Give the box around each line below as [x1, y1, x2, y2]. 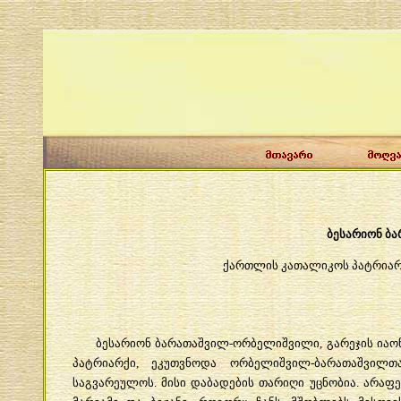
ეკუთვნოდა [151, 355, 218, 370]
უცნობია [309, 375, 356, 389]
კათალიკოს [281, 258, 349, 272]
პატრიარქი [72, 355, 136, 370]
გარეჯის [326, 336, 373, 350]
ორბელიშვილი [233, 336, 320, 350]
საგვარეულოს [72, 375, 154, 389]
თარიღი [259, 375, 305, 389]
